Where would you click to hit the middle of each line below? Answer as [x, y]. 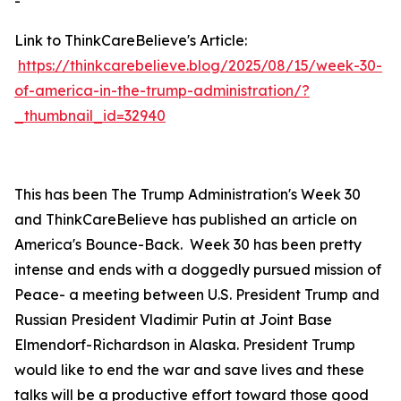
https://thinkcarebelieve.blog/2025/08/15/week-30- [200, 65]
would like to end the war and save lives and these [189, 370]
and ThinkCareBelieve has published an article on [186, 219]
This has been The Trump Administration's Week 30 [188, 194]
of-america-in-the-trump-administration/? [162, 90]
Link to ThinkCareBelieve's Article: [131, 40]
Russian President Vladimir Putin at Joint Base [173, 320]
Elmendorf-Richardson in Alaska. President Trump [185, 345]
